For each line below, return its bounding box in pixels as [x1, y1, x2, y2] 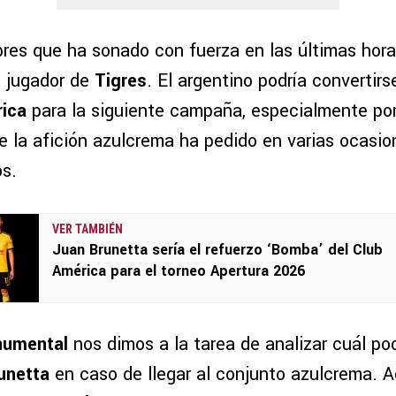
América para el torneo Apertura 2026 [52, 261, 305, 282]
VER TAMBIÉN [52, 222, 123, 237]
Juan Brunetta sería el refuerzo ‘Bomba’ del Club [52, 240, 383, 261]
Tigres [95, 68, 147, 95]
